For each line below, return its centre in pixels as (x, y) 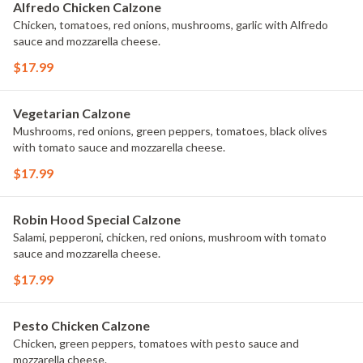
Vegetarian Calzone (72, 113)
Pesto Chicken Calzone (81, 325)
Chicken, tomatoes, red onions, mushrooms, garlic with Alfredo (171, 25)
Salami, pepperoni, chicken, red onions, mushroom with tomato (170, 237)
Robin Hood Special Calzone (97, 219)
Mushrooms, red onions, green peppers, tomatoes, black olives (170, 131)
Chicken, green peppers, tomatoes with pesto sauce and (156, 343)
